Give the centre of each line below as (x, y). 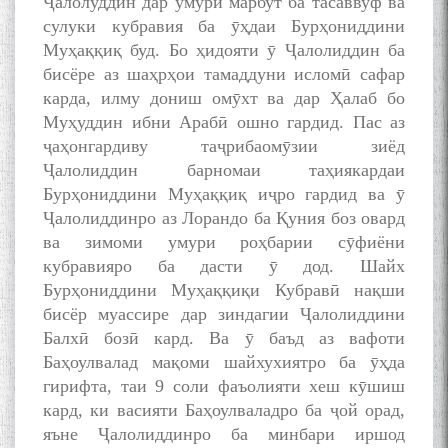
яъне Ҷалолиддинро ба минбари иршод (224, 434)
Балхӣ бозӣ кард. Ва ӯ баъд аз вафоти (224, 338)
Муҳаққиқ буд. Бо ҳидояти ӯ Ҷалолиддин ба (224, 50)
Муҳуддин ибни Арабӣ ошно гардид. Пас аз (224, 122)
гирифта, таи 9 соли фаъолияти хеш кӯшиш (224, 386)
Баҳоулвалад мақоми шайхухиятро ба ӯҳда (224, 362)
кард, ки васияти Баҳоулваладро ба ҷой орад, (224, 410)
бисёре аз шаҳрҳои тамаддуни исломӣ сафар (224, 74)
